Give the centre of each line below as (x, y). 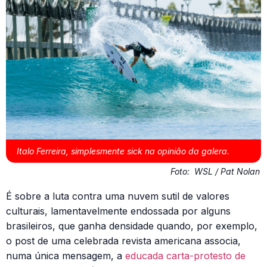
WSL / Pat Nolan (227, 172)
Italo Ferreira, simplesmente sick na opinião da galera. (123, 151)
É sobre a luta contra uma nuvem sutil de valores (118, 196)
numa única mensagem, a (66, 256)
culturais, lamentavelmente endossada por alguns (118, 211)
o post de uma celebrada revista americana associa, (123, 241)
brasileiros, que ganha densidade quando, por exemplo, (132, 226)
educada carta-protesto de (185, 256)
